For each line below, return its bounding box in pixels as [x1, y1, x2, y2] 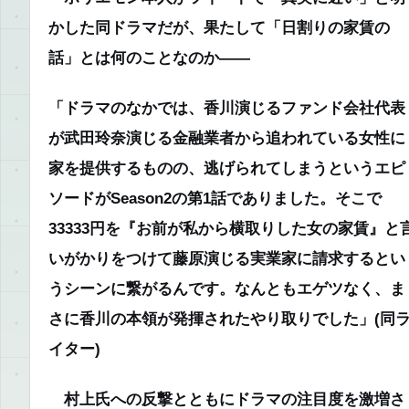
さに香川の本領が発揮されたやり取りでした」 [48, 309, 374, 327]
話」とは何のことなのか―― [48, 48, 250, 66]
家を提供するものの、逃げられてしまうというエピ [48, 159, 405, 176]
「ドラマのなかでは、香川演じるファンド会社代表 [48, 99, 405, 116]
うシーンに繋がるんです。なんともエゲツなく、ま [48, 279, 405, 297]
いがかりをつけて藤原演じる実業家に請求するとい [48, 249, 405, 267]
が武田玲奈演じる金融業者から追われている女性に [48, 129, 405, 146]
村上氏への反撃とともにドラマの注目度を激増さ [48, 390, 405, 407]
